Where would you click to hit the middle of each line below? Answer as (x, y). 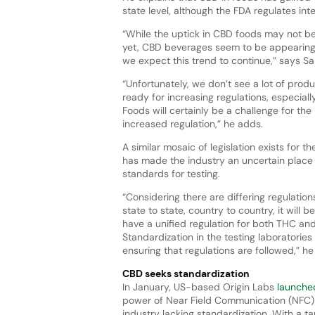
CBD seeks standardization (186, 273)
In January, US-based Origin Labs (199, 287)
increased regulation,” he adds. (194, 123)
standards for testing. (172, 173)
